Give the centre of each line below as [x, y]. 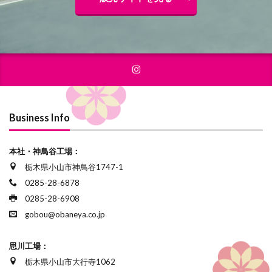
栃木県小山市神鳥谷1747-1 [70, 167]
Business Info [39, 117]
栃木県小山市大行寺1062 [66, 261]
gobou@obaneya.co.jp [61, 214]
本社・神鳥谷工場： [45, 151]
